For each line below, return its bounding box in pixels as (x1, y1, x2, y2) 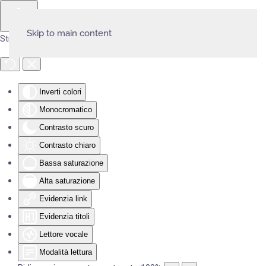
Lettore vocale (39, 230, 88, 239)
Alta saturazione (39, 176, 95, 185)
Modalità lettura (39, 248, 92, 256)
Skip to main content (27, 28, 112, 39)
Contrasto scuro (39, 123, 94, 132)
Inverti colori (39, 87, 81, 96)
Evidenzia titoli (39, 212, 90, 221)
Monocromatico (39, 105, 92, 114)
